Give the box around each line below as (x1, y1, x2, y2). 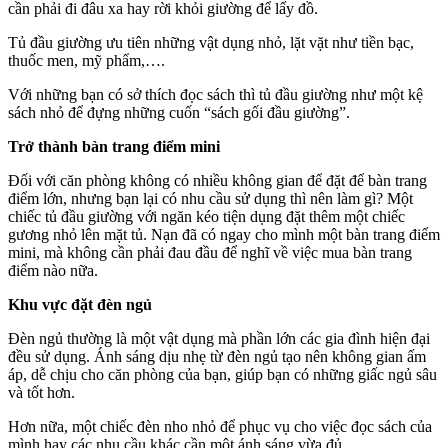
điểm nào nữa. (8, 261, 98, 279)
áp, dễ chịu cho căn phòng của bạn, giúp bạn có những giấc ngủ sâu (8, 365, 437, 383)
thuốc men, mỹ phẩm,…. (8, 51, 165, 69)
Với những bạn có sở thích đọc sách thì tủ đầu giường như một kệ (8, 85, 423, 103)
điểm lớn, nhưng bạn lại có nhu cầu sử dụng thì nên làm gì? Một (8, 189, 413, 207)
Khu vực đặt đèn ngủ (8, 295, 152, 313)
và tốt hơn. (8, 383, 75, 401)
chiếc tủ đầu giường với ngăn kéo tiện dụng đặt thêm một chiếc (8, 207, 405, 225)
